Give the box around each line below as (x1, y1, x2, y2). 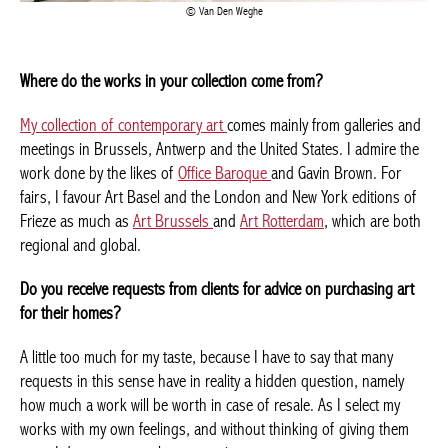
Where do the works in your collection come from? (20, 148, 323, 170)
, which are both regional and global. (82, 312, 304, 334)
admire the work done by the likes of (20, 240, 246, 262)
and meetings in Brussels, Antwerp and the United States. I (20, 216, 378, 238)
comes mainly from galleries (227, 192, 394, 214)
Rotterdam (20, 312, 82, 334)
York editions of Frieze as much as (20, 288, 233, 310)
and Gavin (339, 240, 398, 262)
